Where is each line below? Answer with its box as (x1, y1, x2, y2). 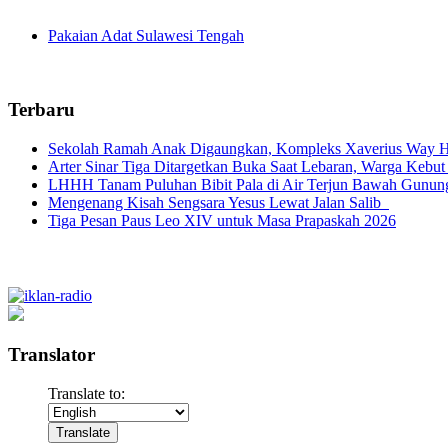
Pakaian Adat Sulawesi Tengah (48, 26, 244, 44)
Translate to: (48, 384, 125, 402)
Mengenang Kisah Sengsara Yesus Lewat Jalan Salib (48, 194, 389, 212)
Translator (8, 343, 95, 365)
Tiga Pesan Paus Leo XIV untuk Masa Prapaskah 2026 (48, 212, 396, 230)
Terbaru (8, 99, 75, 121)
